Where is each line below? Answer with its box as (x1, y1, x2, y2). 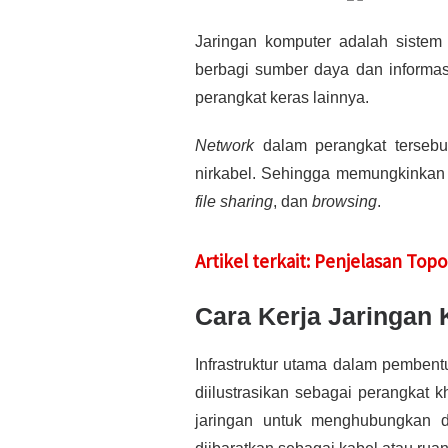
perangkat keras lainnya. (195, 88, 369, 106)
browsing (312, 192, 377, 210)
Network (195, 136, 254, 154)
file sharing (195, 192, 273, 210)
